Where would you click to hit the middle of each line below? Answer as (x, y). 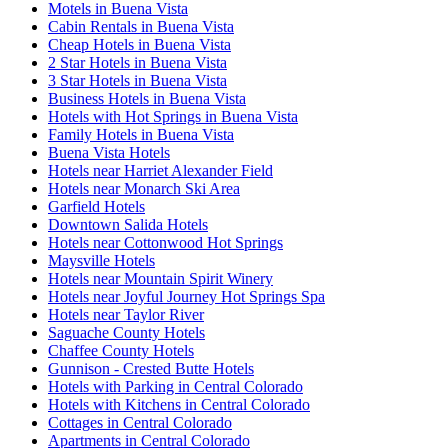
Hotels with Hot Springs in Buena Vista (173, 117)
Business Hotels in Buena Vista (147, 99)
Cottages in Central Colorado (140, 423)
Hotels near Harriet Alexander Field (160, 171)
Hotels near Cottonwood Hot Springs (165, 243)
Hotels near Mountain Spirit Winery (160, 279)
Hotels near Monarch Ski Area (144, 189)
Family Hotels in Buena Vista (141, 135)
